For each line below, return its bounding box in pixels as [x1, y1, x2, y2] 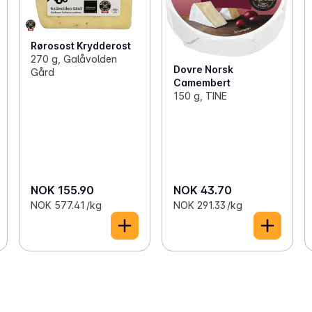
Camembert [173, 76, 231, 88]
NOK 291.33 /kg [173, 199, 242, 212]
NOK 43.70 [173, 183, 232, 198]
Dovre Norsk [173, 63, 233, 75]
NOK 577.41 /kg [30, 199, 102, 212]
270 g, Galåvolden [30, 52, 117, 65]
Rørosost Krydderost [30, 39, 131, 52]
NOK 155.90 [30, 183, 94, 198]
